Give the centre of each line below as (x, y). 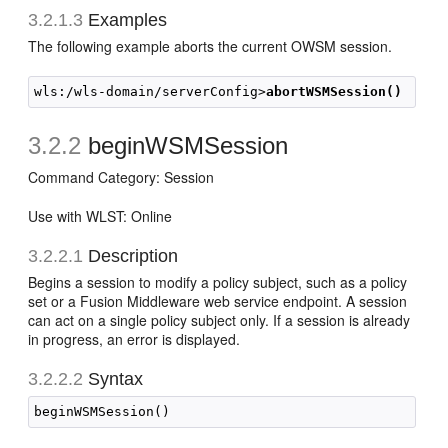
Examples (125, 20)
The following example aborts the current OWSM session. (210, 46)
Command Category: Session (121, 177)
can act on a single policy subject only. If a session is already (219, 320)
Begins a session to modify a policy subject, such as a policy (218, 282)
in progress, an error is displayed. (134, 339)
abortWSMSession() (334, 91)
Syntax (113, 379)
